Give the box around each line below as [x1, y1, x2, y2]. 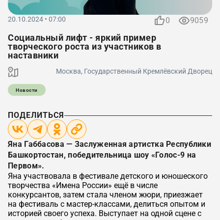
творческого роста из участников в [8, 41, 162, 52]
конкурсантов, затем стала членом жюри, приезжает [8, 190, 203, 199]
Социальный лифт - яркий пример [8, 32, 156, 43]
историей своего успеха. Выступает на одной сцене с [8, 209, 201, 218]
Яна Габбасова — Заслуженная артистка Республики [8, 139, 212, 149]
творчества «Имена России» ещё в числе [8, 181, 158, 190]
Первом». [8, 161, 45, 170]
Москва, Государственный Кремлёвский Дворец [56, 67, 212, 75]
